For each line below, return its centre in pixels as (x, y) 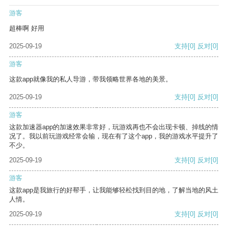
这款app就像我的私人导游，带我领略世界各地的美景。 (91, 79)
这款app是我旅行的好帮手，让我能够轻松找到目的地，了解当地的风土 (114, 190)
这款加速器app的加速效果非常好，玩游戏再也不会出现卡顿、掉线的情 (114, 127)
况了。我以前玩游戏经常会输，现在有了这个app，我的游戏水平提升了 (114, 136)
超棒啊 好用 (27, 28)
